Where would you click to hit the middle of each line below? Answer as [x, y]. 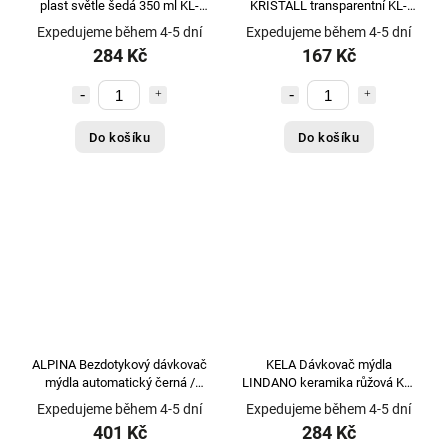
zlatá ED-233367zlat [119, 400]
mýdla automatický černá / [119, 382]
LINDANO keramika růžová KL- [328, 382]
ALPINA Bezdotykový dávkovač [119, 364]
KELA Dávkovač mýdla [328, 364]
